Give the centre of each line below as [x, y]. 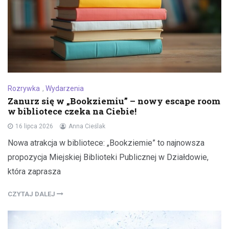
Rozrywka [24, 89]
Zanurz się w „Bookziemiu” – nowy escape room [114, 101]
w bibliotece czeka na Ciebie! [72, 111]
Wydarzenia [65, 89]
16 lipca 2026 [34, 127]
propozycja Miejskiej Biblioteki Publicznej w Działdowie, [108, 157]
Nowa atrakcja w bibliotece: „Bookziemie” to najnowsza [106, 143]
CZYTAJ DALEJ [32, 194]
